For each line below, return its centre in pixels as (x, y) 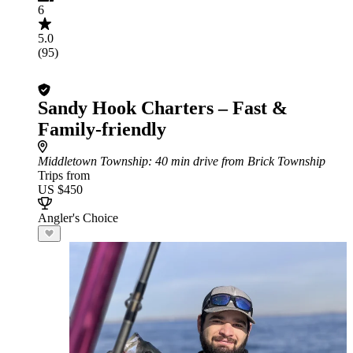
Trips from (64, 175)
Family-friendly (102, 129)
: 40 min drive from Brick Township (237, 161)
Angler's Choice (78, 218)
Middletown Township (93, 161)
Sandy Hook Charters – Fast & (163, 108)
